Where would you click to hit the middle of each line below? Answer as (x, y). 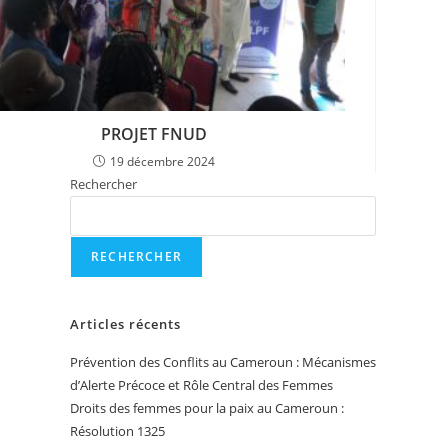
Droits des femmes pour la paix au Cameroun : (207, 408)
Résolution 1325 (117, 431)
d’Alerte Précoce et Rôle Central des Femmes (201, 385)
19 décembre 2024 (163, 162)
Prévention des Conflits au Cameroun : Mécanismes (223, 362)
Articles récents (125, 324)
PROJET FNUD (154, 134)
